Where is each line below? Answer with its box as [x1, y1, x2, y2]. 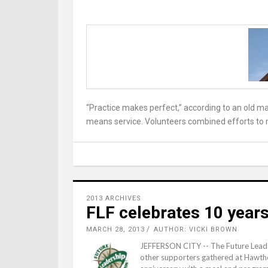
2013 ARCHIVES [86, 194, 141, 202]
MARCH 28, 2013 [86, 226, 145, 233]
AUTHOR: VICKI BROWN [154, 226, 237, 233]
